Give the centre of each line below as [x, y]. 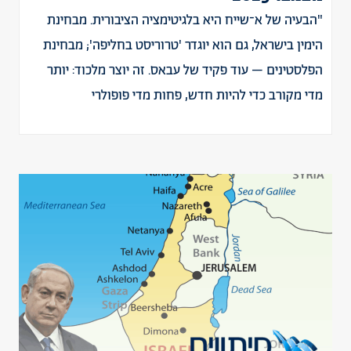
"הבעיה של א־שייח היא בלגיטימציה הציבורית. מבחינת [185, 20]
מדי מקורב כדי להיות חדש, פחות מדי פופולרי [207, 96]
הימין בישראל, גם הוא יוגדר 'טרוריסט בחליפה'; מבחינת [183, 45]
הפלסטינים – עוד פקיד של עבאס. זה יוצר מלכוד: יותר [185, 71]
